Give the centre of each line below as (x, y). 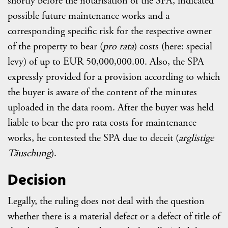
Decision (37, 179)
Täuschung (29, 153)
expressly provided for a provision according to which (114, 77)
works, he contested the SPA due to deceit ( (93, 138)
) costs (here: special (173, 46)
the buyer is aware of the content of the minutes (102, 92)
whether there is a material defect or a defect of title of (114, 216)
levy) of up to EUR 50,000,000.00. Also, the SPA (106, 61)
